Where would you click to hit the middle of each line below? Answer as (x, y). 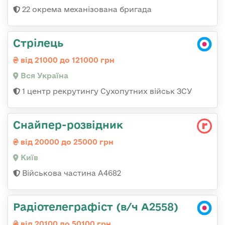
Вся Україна (43, 75)
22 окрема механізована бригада (86, 9)
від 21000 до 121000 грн (67, 60)
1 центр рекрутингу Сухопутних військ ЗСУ (106, 91)
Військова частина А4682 (71, 173)
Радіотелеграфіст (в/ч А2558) (96, 206)
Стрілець (38, 42)
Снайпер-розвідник (68, 124)
